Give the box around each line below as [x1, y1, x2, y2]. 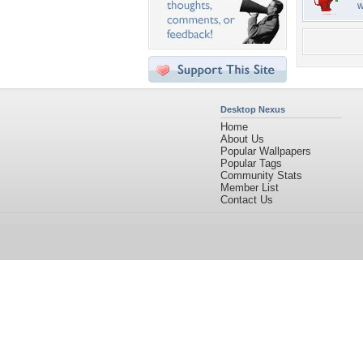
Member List [220, 181, 279, 194]
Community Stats [220, 169, 302, 181]
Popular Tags [220, 157, 282, 169]
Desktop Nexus [220, 105, 285, 114]
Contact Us [220, 194, 273, 206]
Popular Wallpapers [220, 145, 311, 157]
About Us [220, 133, 264, 145]
